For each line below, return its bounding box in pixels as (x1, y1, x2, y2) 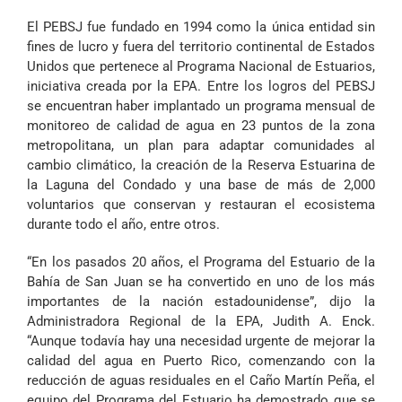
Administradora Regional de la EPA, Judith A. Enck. (27, 313, 375, 330)
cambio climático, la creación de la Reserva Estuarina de (27, 157, 375, 174)
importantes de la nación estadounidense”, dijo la (27, 293, 375, 310)
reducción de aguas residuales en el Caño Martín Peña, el (27, 372, 375, 389)
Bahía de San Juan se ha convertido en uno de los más (27, 274, 375, 291)
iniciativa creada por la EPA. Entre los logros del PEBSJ (27, 78, 375, 95)
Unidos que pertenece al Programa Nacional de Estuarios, (27, 58, 375, 75)
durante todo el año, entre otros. (27, 216, 220, 233)
